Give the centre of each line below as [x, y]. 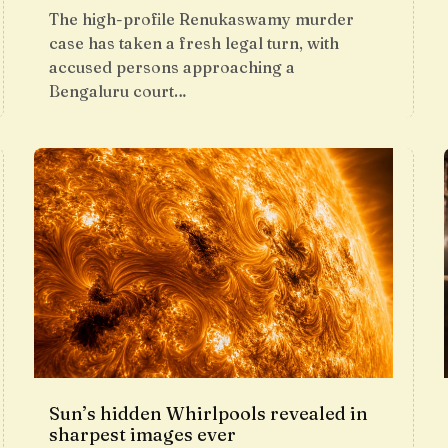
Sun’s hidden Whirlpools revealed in [208, 413]
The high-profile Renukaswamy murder [201, 19]
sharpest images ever [142, 434]
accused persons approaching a [172, 67]
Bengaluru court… [118, 91]
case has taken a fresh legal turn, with [194, 43]
